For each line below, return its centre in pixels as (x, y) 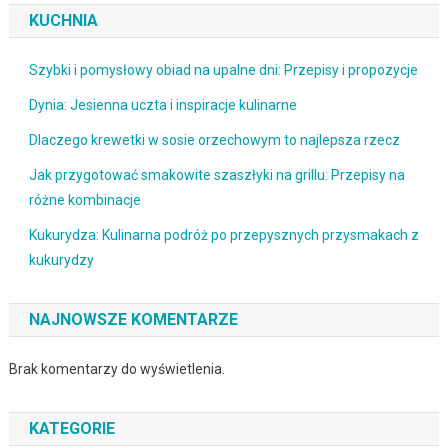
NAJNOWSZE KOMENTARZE (133, 320)
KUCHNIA (63, 21)
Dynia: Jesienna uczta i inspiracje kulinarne (162, 105)
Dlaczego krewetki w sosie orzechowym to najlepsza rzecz (214, 140)
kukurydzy (61, 260)
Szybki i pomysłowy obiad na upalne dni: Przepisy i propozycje (223, 70)
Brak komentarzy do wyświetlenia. (116, 369)
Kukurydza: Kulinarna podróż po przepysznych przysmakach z (223, 235)
